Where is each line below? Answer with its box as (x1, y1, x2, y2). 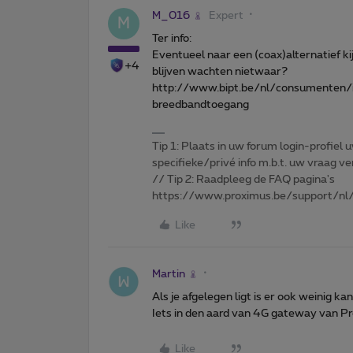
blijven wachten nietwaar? (152, 65, 288, 77)
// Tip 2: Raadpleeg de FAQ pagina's (152, 173, 335, 185)
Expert (209, 9, 243, 21)
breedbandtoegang (152, 98, 249, 110)
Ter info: (152, 32, 191, 44)
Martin (152, 268, 185, 280)
